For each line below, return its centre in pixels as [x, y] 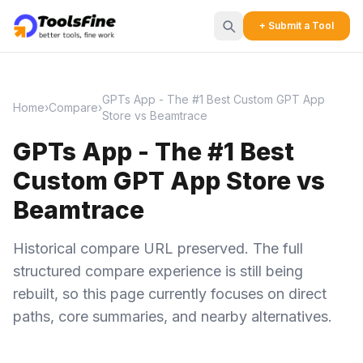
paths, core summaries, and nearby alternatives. [173, 316]
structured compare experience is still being [158, 271]
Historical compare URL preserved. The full [158, 248]
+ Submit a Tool [297, 26]
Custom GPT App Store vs [169, 181]
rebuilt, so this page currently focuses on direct [170, 294]
